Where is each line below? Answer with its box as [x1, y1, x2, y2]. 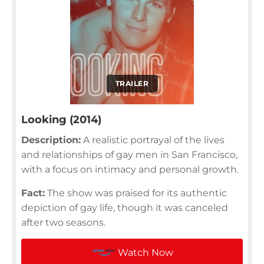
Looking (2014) [21, 113, 101, 126]
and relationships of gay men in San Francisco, [21, 148, 237, 160]
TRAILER [115, 78, 149, 88]
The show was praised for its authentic [45, 187, 227, 199]
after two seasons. [21, 216, 105, 228]
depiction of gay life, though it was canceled [21, 202, 228, 213]
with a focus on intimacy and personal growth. [21, 163, 239, 175]
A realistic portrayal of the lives [81, 134, 225, 146]
